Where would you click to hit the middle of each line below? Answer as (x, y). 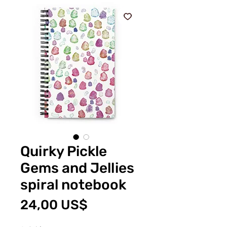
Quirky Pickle (64, 151)
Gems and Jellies (77, 168)
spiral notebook (73, 184)
